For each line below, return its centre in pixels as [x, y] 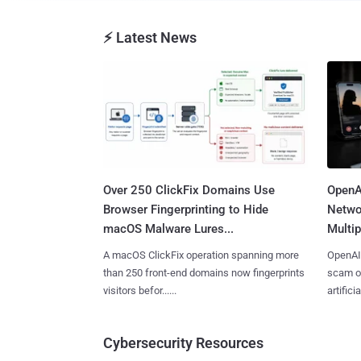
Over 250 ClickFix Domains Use [189, 190]
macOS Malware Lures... [168, 228]
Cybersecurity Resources [183, 342]
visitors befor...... [140, 290]
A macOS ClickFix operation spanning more [201, 255]
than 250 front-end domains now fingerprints [204, 272]
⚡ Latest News [150, 37]
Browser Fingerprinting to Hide [186, 209]
